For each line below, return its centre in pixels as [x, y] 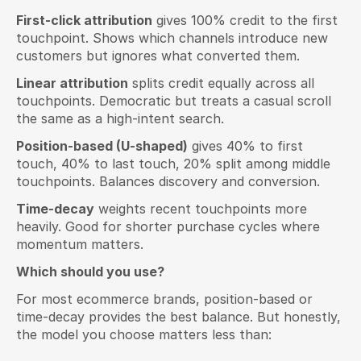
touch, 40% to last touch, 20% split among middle [173, 164]
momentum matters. [80, 244]
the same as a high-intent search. [120, 118]
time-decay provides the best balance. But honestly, [178, 317]
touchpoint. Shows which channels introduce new [172, 38]
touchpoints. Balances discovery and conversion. [168, 181]
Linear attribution [72, 83]
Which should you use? [90, 272]
